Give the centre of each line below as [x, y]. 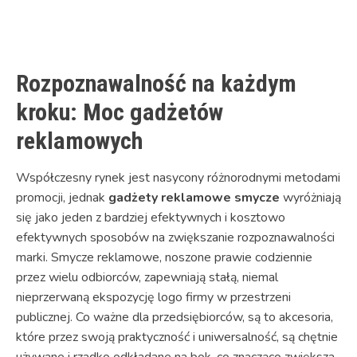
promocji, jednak [62, 197]
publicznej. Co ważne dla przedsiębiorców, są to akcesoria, [175, 317]
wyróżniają [310, 197]
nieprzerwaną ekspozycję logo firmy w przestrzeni [153, 297]
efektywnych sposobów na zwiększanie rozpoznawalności [175, 237]
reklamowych [79, 140]
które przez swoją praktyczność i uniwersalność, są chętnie [177, 337]
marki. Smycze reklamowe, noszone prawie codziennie [164, 257]
